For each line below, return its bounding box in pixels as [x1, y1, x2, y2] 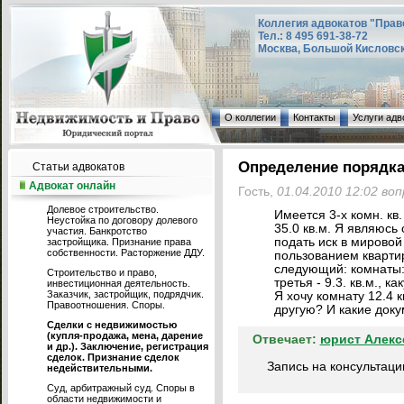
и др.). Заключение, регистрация [47, 341, 208, 352]
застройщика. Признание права [47, 236, 191, 247]
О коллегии [225, 112, 276, 123]
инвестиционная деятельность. [47, 278, 190, 289]
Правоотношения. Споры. [47, 299, 165, 310]
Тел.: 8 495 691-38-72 [258, 30, 368, 42]
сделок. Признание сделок [47, 352, 179, 363]
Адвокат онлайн [29, 179, 115, 192]
